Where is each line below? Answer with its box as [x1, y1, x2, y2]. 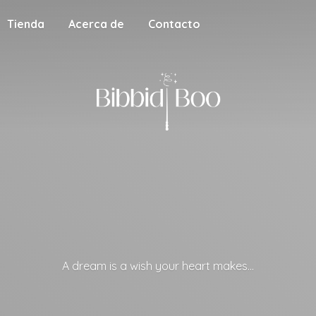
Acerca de [68, 17, 124, 31]
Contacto [148, 17, 200, 31]
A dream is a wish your [62, 258, 182, 273]
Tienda [7, 17, 44, 31]
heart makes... [182, 258, 254, 273]
